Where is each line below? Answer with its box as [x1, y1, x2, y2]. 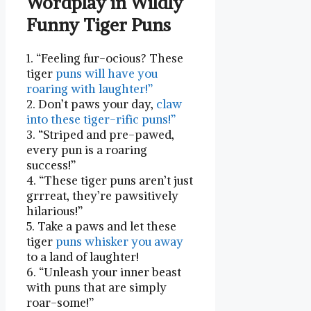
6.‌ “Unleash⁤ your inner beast [26, 264, 181, 280]
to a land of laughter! [26, 249, 139, 265]
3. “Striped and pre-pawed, [26, 127, 174, 143]
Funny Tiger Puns [26, 14, 171, 37]
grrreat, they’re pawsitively [26, 188, 178, 204]
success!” [26, 158, 76, 174]
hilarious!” [26, 203, 83, 219]
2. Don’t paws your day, [26, 96, 156, 112]
